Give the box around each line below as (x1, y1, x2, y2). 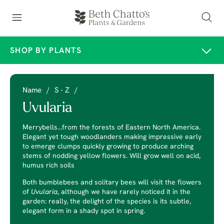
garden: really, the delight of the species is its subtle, (22, 198, 191, 205)
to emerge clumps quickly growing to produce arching (22, 143, 193, 150)
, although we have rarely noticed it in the (57, 188, 190, 196)
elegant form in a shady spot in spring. (22, 207, 145, 215)
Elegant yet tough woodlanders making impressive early (22, 133, 201, 141)
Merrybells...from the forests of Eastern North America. (22, 124, 200, 131)
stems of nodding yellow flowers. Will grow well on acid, (22, 152, 200, 160)
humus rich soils (22, 162, 74, 169)
